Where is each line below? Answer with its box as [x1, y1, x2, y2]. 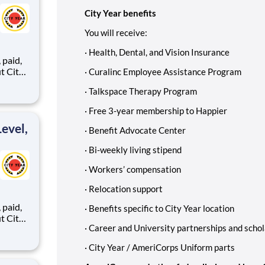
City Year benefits [85, 7, 156, 18]
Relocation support [89, 183, 163, 194]
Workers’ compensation [89, 163, 181, 174]
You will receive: [85, 27, 147, 38]
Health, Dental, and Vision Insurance [89, 46, 230, 57]
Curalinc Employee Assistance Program [89, 66, 241, 77]
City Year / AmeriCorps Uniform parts [89, 241, 235, 253]
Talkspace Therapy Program [89, 85, 197, 96]
